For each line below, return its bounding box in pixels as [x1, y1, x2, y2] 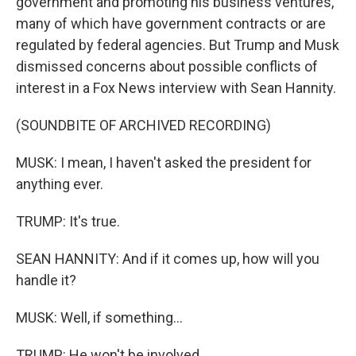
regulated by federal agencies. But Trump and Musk [16, 37, 339, 53]
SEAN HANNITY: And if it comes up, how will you [16, 250, 319, 267]
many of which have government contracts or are [16, 15, 326, 32]
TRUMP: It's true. [16, 213, 120, 230]
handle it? [16, 272, 76, 288]
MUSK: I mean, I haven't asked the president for [16, 154, 311, 171]
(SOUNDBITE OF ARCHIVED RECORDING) [16, 117, 271, 133]
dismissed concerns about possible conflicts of [16, 58, 318, 75]
